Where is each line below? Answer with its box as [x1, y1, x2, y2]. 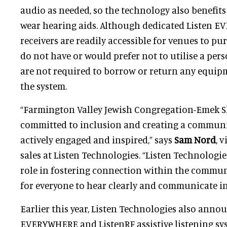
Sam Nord [174, 133, 216, 145]
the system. [20, 80, 67, 92]
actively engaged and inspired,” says [20, 133, 174, 145]
